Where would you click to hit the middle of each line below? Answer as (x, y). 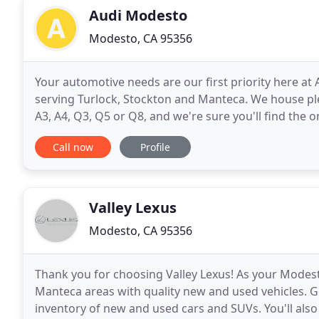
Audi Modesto (138, 15)
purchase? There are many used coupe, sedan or (166, 133)
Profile (155, 147)
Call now (73, 147)
